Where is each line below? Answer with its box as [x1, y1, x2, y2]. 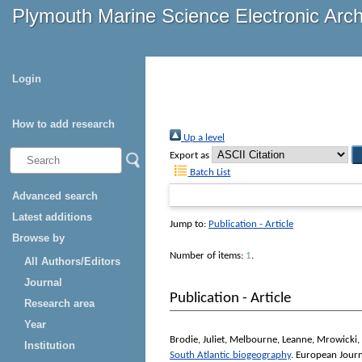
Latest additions [12, 211, 92, 223]
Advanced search [12, 190, 98, 202]
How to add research [12, 118, 115, 130]
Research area [24, 297, 95, 309]
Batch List [187, 167, 231, 179]
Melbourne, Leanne [229, 334, 312, 345]
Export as [170, 150, 209, 162]
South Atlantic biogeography [170, 349, 291, 360]
